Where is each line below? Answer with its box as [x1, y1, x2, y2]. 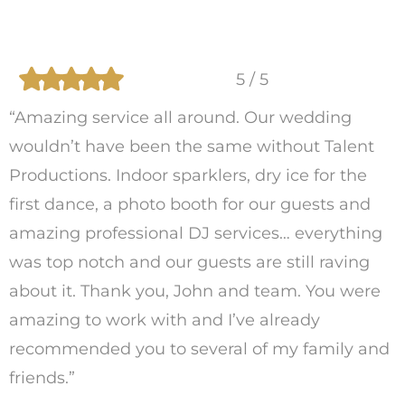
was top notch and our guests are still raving [9, 252, 370, 272]
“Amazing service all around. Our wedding [9, 108, 352, 127]
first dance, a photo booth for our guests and [9, 194, 371, 214]
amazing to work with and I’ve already [9, 310, 320, 330]
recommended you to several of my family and [9, 339, 390, 359]
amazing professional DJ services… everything [9, 223, 382, 243]
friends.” [9, 368, 75, 388]
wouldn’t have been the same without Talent [9, 137, 374, 156]
